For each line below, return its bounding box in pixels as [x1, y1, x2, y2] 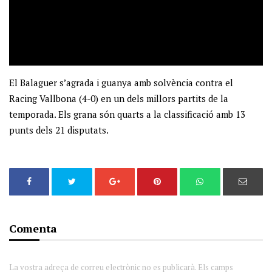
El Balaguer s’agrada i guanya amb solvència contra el [9, 76, 233, 89]
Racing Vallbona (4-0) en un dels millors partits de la [9, 92, 228, 105]
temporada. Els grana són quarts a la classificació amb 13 [9, 108, 245, 121]
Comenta [9, 221, 57, 236]
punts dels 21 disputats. [9, 124, 109, 137]
